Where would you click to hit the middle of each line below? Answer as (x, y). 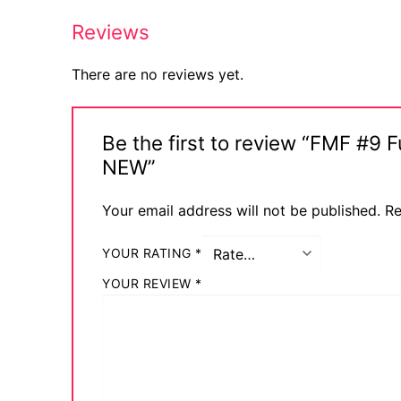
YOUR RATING (149, 253)
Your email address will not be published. (241, 210)
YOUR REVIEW (149, 284)
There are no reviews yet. (158, 75)
